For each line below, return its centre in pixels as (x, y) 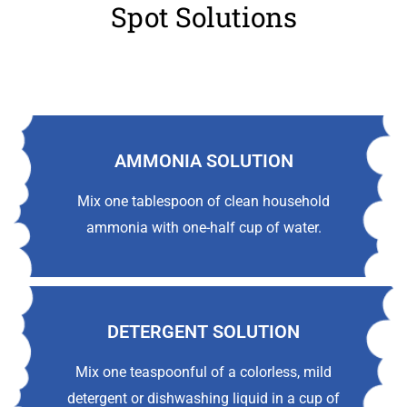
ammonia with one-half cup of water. (203, 228)
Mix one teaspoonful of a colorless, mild (203, 372)
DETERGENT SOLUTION (203, 332)
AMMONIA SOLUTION (203, 161)
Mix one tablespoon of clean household (203, 202)
